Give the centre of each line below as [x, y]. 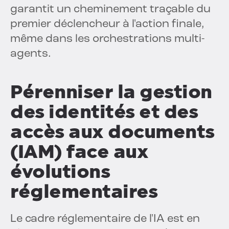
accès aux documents [112, 132]
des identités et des [104, 112]
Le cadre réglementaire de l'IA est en [105, 219]
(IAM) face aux [79, 152]
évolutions [60, 172]
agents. [31, 54]
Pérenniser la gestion [111, 92]
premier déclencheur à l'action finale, [107, 25]
